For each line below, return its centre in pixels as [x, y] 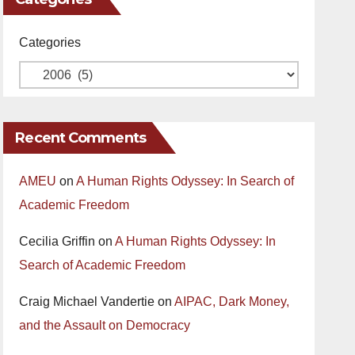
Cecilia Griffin [57, 241]
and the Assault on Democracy [105, 325]
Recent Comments [80, 138]
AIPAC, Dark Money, [232, 302]
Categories [50, 42]
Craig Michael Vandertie [87, 302]
